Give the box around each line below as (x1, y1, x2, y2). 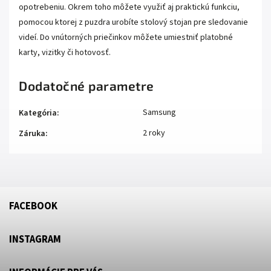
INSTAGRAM (9, 232, 61, 247)
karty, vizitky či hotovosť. (19, 47, 111, 59)
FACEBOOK (9, 199, 57, 214)
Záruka (19, 128, 45, 140)
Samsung (143, 106, 176, 119)
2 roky (143, 127, 165, 140)
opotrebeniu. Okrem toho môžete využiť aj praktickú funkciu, (19, 1, 240, 14)
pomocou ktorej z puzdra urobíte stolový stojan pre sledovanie (19, 16, 248, 29)
